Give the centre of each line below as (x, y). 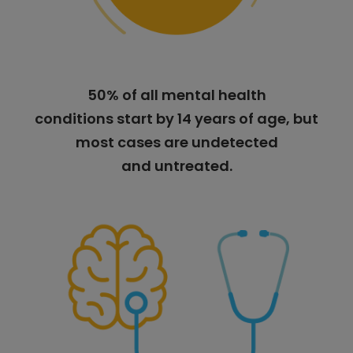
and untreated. (176, 165)
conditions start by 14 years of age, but (176, 118)
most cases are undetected (176, 142)
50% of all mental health (176, 95)
